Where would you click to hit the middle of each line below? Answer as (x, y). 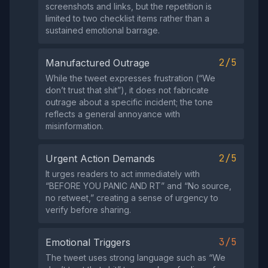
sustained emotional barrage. (103, 30)
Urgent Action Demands (100, 159)
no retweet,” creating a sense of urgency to (132, 198)
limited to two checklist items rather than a (127, 18)
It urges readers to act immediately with (123, 174)
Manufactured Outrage (98, 63)
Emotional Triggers (88, 242)
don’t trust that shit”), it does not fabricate (127, 90)
